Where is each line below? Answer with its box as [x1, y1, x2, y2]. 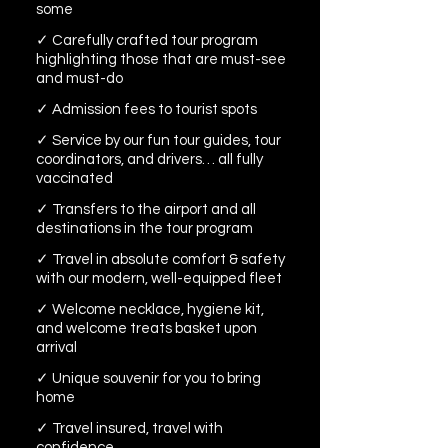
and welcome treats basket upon [36, 321, 257, 336]
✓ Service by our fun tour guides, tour [36, 133, 281, 148]
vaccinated [36, 171, 113, 186]
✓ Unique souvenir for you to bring [36, 371, 261, 386]
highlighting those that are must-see [36, 52, 286, 67]
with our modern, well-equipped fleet [36, 271, 282, 286]
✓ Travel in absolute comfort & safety [36, 252, 285, 267]
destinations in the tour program [36, 221, 253, 236]
